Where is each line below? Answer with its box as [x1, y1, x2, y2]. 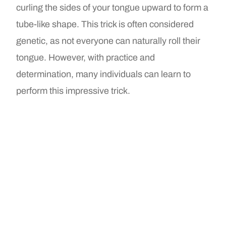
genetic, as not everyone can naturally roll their [16, 36, 201, 46]
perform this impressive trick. [16, 86, 131, 96]
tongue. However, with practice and [16, 52, 155, 63]
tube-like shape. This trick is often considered [16, 19, 194, 30]
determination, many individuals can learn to [16, 69, 191, 80]
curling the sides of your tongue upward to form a [16, 3, 209, 13]
